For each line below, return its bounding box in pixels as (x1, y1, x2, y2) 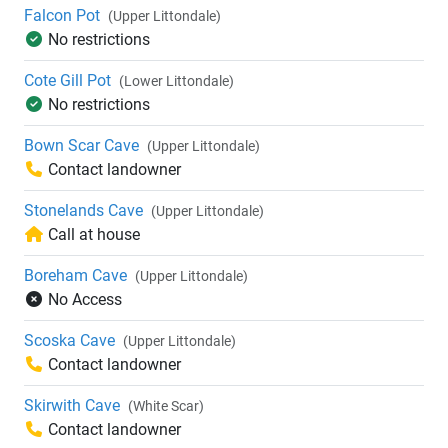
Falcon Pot (24, 6, 100, 26)
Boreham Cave (24, 266, 127, 286)
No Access (48, 290, 122, 310)
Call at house (48, 225, 140, 245)
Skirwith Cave (24, 396, 120, 416)
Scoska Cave (24, 331, 115, 351)
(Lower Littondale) (119, 73, 234, 90)
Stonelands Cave (24, 201, 143, 221)
